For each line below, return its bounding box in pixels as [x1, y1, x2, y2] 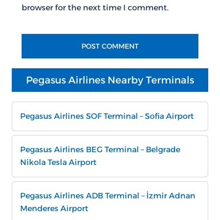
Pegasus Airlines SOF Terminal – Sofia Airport [20, 111, 194, 121]
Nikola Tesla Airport [20, 158, 97, 167]
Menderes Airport [20, 204, 88, 213]
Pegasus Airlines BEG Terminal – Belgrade [20, 145, 180, 154]
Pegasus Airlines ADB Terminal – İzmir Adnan [20, 191, 195, 200]
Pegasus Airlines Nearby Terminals [26, 74, 194, 86]
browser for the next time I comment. [22, 3, 168, 12]
